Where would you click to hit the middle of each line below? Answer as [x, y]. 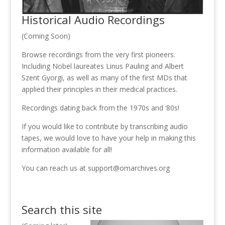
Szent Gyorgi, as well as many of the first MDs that [104, 77]
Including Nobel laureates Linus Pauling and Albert [102, 66]
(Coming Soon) [46, 36]
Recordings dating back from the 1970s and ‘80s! [100, 107]
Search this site [62, 209]
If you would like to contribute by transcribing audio [104, 126]
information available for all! [67, 149]
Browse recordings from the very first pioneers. [98, 54]
